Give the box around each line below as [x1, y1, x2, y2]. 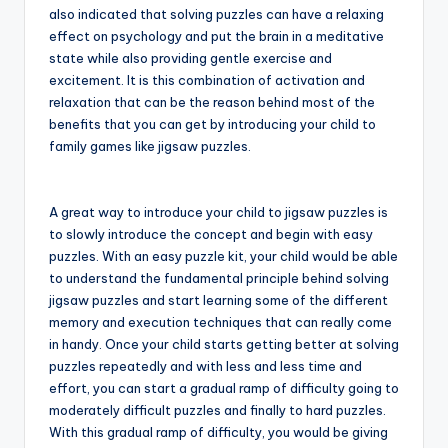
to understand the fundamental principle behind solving [49, 270, 389, 287]
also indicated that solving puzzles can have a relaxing [49, 6, 384, 23]
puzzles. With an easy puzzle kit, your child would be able [49, 248, 398, 265]
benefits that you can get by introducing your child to [49, 116, 376, 133]
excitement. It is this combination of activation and [49, 72, 365, 89]
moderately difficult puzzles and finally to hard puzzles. [49, 402, 386, 419]
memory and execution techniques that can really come [49, 314, 392, 331]
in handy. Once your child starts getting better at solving [49, 336, 399, 353]
